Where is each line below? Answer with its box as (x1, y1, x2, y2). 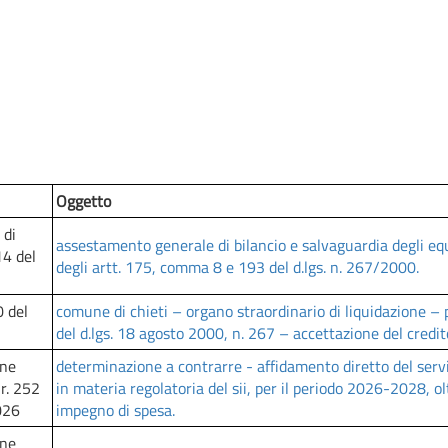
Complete (223, 19, 271, 38)
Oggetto (56, 189, 111, 213)
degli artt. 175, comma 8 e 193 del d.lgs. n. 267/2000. (56, 255, 419, 279)
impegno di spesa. (56, 398, 175, 422)
